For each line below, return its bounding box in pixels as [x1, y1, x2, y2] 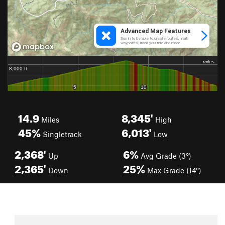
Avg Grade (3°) [139, 151, 191, 160]
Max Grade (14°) [145, 166, 201, 175]
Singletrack [41, 130, 82, 139]
